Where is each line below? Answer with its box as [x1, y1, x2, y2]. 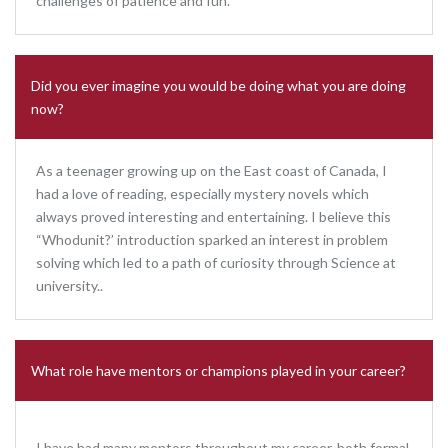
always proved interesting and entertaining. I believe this [36, 208, 391, 225]
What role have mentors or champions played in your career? [31, 362, 406, 379]
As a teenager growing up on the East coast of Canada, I [36, 162, 387, 179]
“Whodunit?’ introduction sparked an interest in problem [36, 231, 388, 248]
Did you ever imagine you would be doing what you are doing [31, 77, 406, 94]
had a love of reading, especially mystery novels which [36, 185, 369, 202]
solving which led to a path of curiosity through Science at [36, 254, 396, 271]
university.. [36, 277, 103, 294]
